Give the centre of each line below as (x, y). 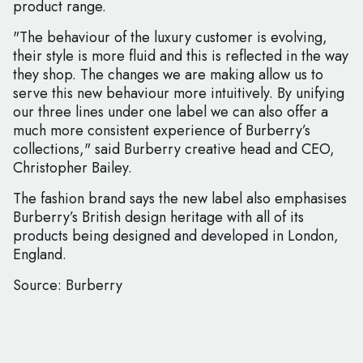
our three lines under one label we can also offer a (171, 112)
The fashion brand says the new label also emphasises (180, 199)
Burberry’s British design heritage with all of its (158, 218)
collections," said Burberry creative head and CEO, (174, 149)
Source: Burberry (68, 286)
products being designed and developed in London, (176, 236)
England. (40, 255)
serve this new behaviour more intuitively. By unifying (179, 94)
